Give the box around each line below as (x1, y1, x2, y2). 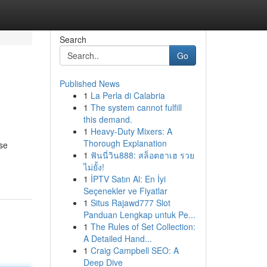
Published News (59, 77, 120, 89)
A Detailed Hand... (83, 232, 152, 244)
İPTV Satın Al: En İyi (90, 173, 166, 185)
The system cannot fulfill (90, 101, 182, 113)
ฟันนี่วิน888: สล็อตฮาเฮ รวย (90, 149, 194, 161)
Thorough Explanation (83, 137, 167, 149)
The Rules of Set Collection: (90, 221, 195, 232)
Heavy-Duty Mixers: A (90, 125, 172, 137)
